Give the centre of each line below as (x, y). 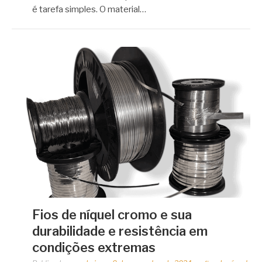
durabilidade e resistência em (120, 231)
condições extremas (94, 247)
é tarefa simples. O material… (89, 9)
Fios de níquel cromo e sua (112, 214)
